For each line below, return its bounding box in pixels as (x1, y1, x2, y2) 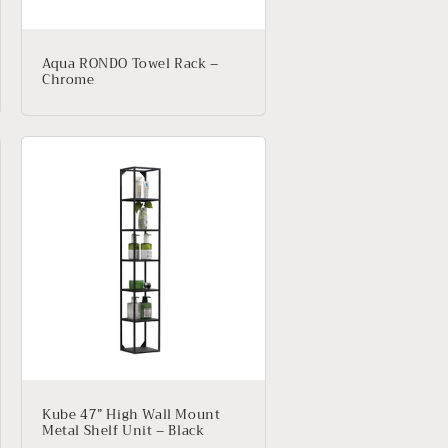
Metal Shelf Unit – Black (42, 419, 205, 442)
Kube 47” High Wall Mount (42, 403, 221, 426)
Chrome (42, 68, 95, 91)
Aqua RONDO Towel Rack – (42, 52, 219, 75)
